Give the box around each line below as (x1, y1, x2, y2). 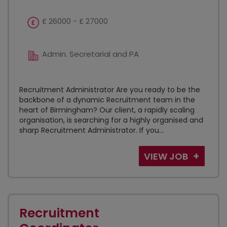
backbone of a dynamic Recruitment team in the (19, 95, 195, 105)
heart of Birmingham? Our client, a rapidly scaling (19, 105, 195, 115)
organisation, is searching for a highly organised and (19, 115, 203, 125)
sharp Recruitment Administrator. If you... (19, 125, 164, 135)
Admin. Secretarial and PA (42, 49, 139, 59)
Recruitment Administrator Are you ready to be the (19, 85, 200, 95)
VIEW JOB (144, 150, 190, 163)
